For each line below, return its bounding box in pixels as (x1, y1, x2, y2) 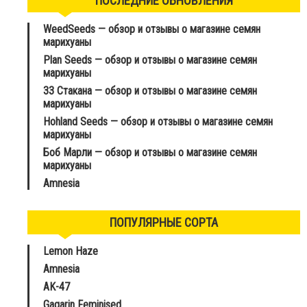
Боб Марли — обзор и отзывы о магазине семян (43, 145, 257, 159)
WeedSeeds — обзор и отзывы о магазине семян (43, 22, 260, 36)
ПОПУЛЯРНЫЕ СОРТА (110, 214, 218, 230)
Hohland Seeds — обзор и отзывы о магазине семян (43, 114, 273, 128)
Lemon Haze (43, 244, 98, 258)
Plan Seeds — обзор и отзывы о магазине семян (43, 53, 257, 66)
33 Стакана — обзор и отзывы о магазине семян (43, 84, 257, 97)
